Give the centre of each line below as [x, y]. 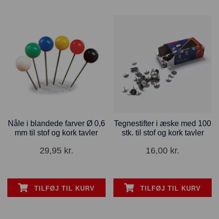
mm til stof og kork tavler [56, 133]
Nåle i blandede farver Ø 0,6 [56, 124]
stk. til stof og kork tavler [163, 133]
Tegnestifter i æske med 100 [163, 124]
